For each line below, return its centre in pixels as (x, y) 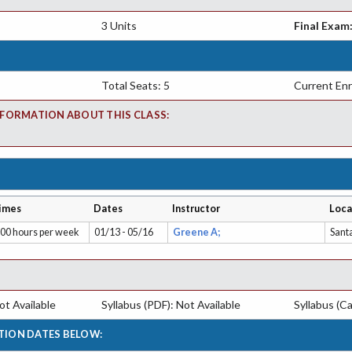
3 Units (119, 25)
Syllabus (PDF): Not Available (170, 305)
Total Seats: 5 (135, 85)
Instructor (196, 208)
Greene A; (198, 232)
